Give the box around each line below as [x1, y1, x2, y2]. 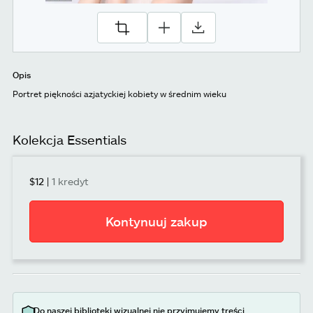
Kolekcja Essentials [13, 132, 126, 148]
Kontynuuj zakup [105, 214, 208, 230]
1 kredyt [52, 175, 89, 188]
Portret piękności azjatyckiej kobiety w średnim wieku [13, 89, 226, 99]
